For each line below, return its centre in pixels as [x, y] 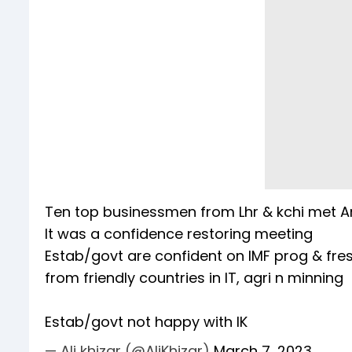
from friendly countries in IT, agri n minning [194, 278]
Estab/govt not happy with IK [146, 322]
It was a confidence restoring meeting [179, 234]
